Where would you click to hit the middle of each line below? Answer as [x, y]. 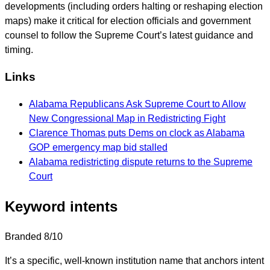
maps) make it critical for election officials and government [128, 21]
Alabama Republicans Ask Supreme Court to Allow [137, 104]
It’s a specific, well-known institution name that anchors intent [134, 260]
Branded [23, 236]
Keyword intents [61, 206]
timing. [19, 50]
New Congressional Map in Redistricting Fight [127, 118]
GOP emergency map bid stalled [98, 147]
